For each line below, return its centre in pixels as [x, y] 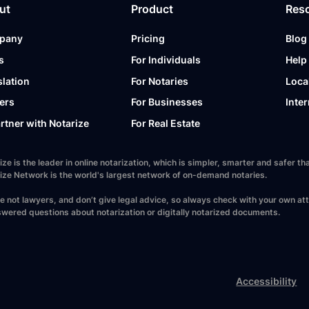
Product [152, 9]
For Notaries [160, 81]
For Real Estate [166, 123]
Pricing [148, 39]
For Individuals [166, 60]
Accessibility [267, 281]
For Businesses [167, 102]
